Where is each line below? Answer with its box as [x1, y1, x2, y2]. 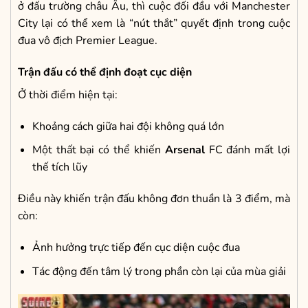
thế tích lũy [32, 159, 87, 175]
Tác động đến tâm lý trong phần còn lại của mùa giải [32, 263, 286, 279]
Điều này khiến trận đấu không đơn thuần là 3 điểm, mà [18, 191, 290, 207]
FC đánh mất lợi [204, 142, 290, 158]
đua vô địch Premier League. [18, 33, 157, 49]
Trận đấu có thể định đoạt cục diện [18, 65, 192, 80]
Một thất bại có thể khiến [32, 142, 165, 158]
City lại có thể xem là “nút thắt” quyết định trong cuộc [18, 16, 290, 32]
